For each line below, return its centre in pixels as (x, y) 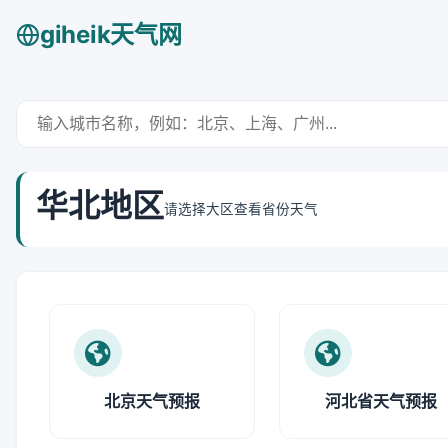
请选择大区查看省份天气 (241, 209)
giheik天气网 (111, 34)
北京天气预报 (151, 401)
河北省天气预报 (381, 401)
